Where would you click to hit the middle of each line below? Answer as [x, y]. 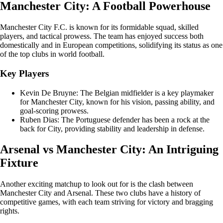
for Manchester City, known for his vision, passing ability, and [117, 102]
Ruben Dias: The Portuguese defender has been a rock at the [115, 119]
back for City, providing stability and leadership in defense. [112, 128]
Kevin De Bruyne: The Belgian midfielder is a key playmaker [117, 93]
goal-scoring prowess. [54, 111]
